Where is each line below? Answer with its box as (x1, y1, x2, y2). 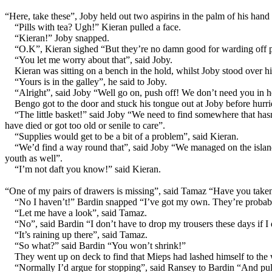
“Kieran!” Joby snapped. (15, 32, 109, 43)
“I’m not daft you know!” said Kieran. (15, 163, 161, 174)
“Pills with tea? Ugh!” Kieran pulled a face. (15, 21, 181, 32)
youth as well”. (5, 152, 63, 163)
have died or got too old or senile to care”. (5, 120, 165, 131)
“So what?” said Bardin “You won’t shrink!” (15, 240, 186, 251)
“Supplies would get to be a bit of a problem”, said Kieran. (15, 131, 239, 141)
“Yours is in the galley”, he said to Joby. (15, 76, 167, 87)
